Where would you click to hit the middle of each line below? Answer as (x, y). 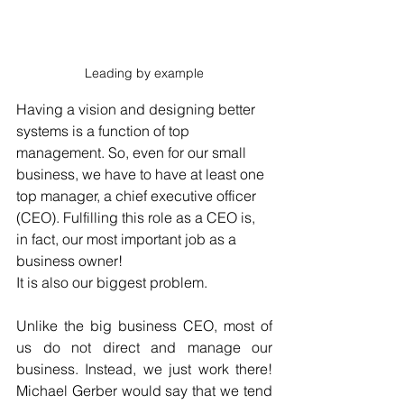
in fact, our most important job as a (128, 239)
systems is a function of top (105, 130)
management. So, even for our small (133, 152)
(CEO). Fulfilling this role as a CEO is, (138, 217)
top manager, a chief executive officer (138, 195)
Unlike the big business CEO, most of (144, 325)
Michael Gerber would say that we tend (144, 390)
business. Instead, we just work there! (144, 368)
